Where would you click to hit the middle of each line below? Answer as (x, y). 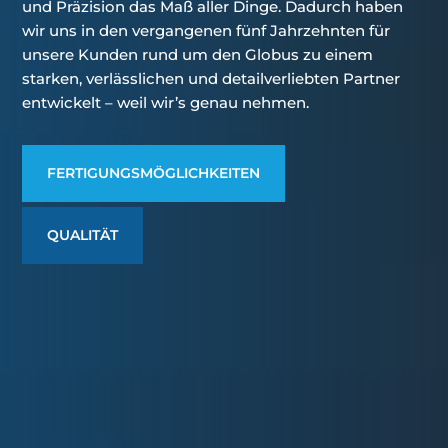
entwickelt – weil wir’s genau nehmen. (166, 103)
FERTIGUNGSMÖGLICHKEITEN (154, 173)
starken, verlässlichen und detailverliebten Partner (211, 79)
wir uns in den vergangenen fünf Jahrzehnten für (206, 31)
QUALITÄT (83, 235)
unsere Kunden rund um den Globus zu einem (198, 55)
